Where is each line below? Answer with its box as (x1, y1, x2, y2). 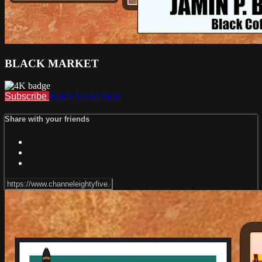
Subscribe (5, 91, 49, 102)
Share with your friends (5, 115, 89, 124)
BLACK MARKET (5, 57, 99, 70)
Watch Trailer (49, 91, 101, 102)
